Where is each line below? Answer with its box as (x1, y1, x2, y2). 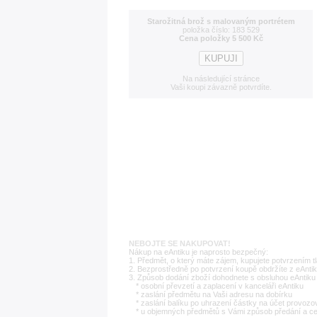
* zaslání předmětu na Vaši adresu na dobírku (136, 290, 292, 299)
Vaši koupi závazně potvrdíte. (170, 83, 272, 91)
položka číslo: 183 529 (182, 25, 260, 34)
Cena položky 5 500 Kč (178, 34, 263, 42)
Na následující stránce (182, 74, 260, 83)
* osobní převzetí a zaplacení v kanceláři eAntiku (136, 282, 304, 290)
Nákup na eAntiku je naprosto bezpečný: (129, 248, 268, 256)
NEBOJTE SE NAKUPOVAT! (129, 239, 231, 248)
